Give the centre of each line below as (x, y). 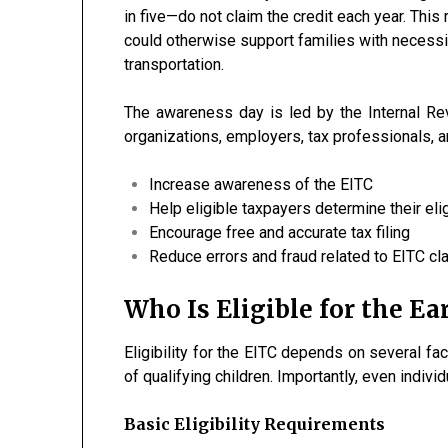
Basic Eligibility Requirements (255, 424)
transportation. (174, 64)
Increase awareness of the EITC (261, 184)
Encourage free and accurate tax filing (280, 232)
